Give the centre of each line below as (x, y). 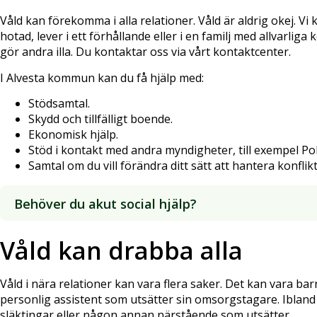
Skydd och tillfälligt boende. (100, 119)
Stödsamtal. (59, 104)
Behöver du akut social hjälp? (105, 204)
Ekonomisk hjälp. (73, 135)
